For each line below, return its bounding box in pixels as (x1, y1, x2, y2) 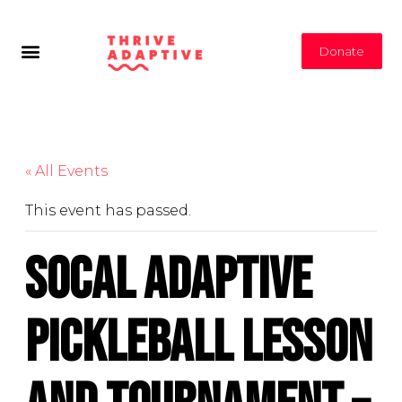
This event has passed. (25, 202, 191, 220)
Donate (319, 43, 365, 58)
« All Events (25, 162, 108, 180)
